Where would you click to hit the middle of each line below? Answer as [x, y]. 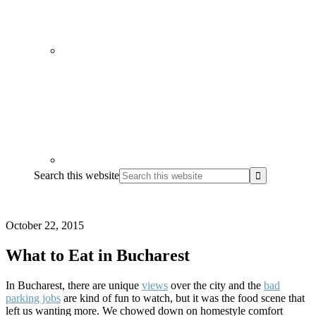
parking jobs [33, 298]
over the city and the [216, 285]
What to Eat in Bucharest [98, 255]
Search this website [77, 175]
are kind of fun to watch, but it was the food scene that [183, 298]
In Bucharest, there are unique [74, 285]
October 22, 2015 [45, 225]
